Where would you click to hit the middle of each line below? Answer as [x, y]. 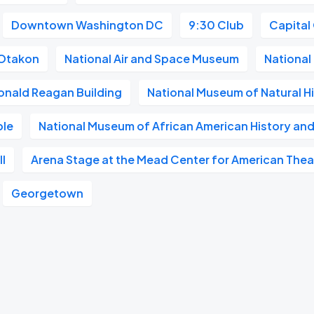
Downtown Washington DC [88, 25]
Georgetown [48, 193]
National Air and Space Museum [152, 59]
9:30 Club [217, 25]
